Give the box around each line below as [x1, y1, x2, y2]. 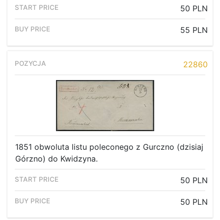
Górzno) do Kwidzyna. [15, 154, 98, 164]
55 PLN [180, 25, 208, 35]
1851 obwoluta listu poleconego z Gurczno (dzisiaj [15, 142, 203, 152]
